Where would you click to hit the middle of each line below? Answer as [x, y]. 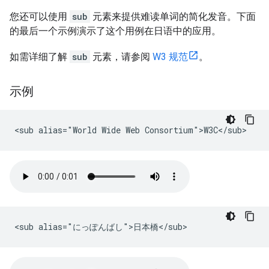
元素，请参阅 [121, 57]
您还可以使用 [40, 17]
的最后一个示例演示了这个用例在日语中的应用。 [115, 31]
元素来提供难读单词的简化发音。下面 [173, 17]
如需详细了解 [40, 57]
